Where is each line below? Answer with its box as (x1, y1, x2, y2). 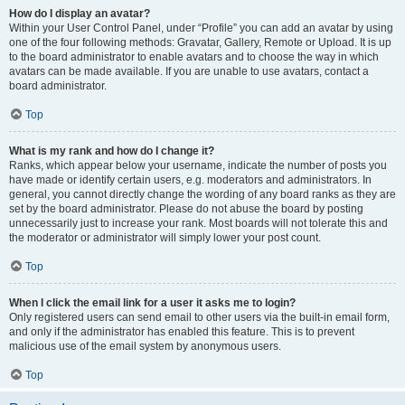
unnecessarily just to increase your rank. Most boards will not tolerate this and (9, 217, 388, 230)
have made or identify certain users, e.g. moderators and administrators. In (9, 174, 372, 186)
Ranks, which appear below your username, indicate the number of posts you (9, 159, 387, 172)
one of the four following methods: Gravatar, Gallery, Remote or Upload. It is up (9, 36, 391, 49)
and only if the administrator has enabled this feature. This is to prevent (9, 325, 354, 338)
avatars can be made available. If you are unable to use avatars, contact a (9, 65, 369, 78)
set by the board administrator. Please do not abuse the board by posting (9, 202, 363, 215)
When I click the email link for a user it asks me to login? (9, 297, 296, 309)
